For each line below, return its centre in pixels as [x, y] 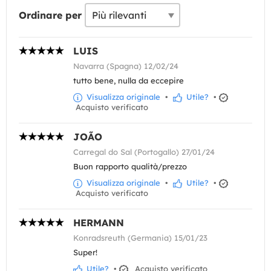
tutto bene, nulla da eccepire [129, 80]
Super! [85, 253]
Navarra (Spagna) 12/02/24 [126, 66]
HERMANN [99, 223]
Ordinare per [50, 15]
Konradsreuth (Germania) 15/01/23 [140, 238]
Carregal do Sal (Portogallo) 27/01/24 [144, 152]
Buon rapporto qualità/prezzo [130, 167]
